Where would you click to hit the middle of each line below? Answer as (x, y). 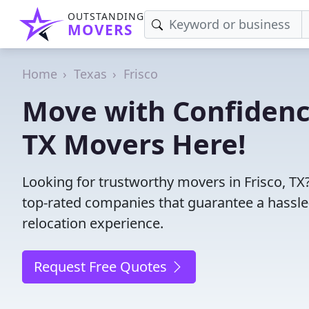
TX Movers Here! (134, 144)
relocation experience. (93, 223)
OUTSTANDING (106, 16)
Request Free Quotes (102, 267)
